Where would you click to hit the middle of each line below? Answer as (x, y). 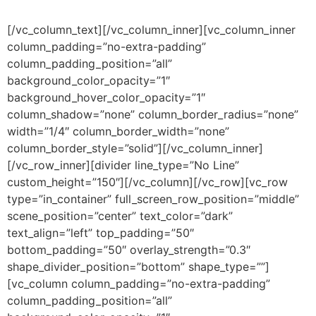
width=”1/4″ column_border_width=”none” (118, 132)
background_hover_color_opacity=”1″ (106, 98)
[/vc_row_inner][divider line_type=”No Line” (123, 165)
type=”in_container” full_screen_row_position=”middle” (153, 199)
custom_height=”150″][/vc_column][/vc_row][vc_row (147, 182)
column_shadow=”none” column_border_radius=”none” (153, 115)
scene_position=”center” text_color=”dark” (120, 216)
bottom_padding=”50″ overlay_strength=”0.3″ (129, 250)
